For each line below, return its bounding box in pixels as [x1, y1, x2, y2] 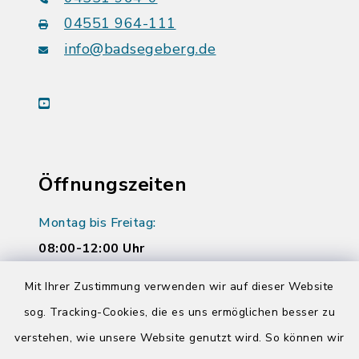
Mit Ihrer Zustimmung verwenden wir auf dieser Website [25, 279, 334, 294]
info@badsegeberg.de [64, 39, 216, 58]
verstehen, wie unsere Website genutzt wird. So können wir [14, 330, 345, 345]
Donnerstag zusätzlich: [38, 278, 175, 296]
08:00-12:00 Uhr [38, 240, 145, 257]
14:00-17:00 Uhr [38, 304, 145, 321]
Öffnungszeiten [38, 171, 187, 197]
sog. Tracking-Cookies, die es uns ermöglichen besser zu [23, 305, 336, 320]
